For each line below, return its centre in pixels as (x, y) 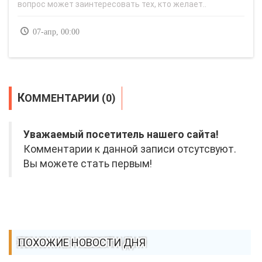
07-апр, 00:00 (55, 32)
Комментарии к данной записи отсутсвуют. (130, 149)
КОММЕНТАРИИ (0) (70, 98)
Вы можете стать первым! (88, 164)
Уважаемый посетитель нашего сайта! (121, 135)
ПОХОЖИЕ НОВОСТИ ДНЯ (86, 243)
